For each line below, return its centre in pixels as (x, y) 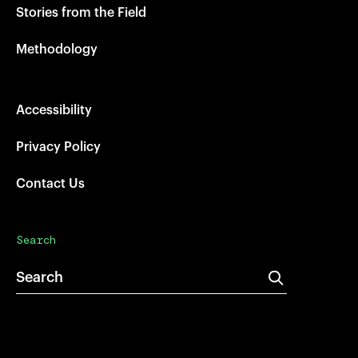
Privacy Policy (58, 147)
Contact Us (50, 184)
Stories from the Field (81, 13)
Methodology (57, 50)
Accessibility (54, 110)
